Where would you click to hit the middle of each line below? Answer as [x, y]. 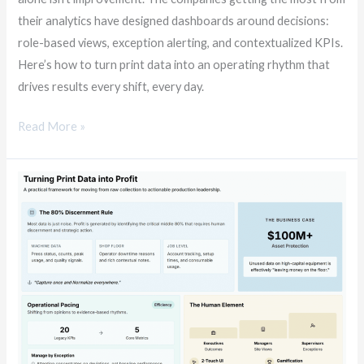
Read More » [52, 127]
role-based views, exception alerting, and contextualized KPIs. [181, 43]
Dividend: [42, 247]
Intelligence [48, 313]
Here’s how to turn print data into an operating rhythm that [174, 65]
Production [48, 291]
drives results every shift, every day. [111, 87]
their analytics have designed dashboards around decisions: [174, 21]
